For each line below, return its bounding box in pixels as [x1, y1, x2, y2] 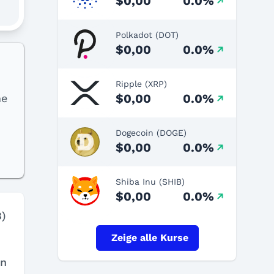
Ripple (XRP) [116, 78, 167, 89]
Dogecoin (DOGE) [116, 127, 187, 138]
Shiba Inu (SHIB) [116, 176, 185, 187]
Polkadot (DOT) [116, 29, 179, 40]
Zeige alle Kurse [111, 232, 188, 243]
